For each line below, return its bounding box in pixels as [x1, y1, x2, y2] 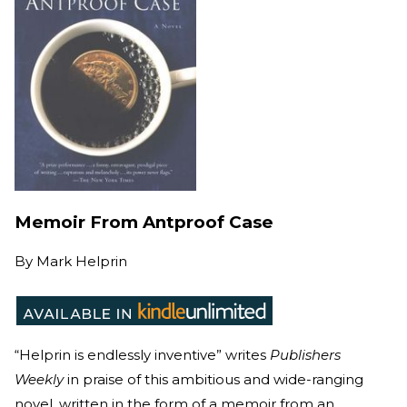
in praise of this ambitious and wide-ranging [64, 371, 363, 389]
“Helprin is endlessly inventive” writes [15, 346, 270, 364]
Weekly [15, 371, 64, 389]
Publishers [270, 346, 341, 364]
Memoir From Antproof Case [15, 211, 273, 233]
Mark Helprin [36, 253, 127, 271]
